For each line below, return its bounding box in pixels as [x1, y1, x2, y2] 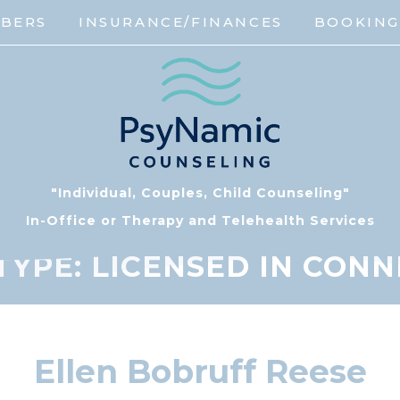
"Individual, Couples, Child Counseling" [50, 185, 350, 202]
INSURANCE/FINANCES [78, 13, 283, 30]
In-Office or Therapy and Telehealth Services [25, 212, 375, 229]
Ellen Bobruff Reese [33, 352, 367, 392]
